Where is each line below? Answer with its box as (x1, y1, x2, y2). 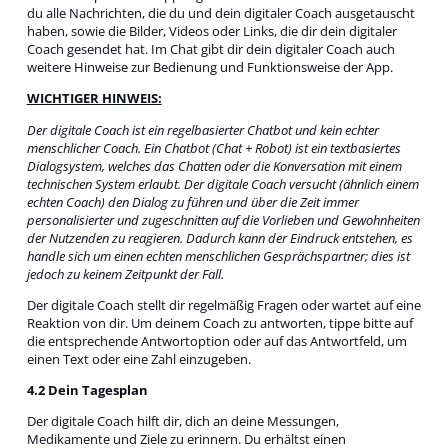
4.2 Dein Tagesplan (26, 381, 148, 400)
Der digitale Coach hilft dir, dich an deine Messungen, (26, 412, 339, 431)
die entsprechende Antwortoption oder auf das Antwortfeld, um (26, 331, 407, 350)
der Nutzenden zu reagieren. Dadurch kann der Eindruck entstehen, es (26, 228, 413, 247)
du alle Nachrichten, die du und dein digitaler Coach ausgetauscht (26, 4, 415, 22)
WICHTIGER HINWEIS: (26, 89, 162, 108)
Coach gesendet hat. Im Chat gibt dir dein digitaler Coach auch (26, 40, 395, 58)
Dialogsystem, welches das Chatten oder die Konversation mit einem (26, 156, 402, 175)
